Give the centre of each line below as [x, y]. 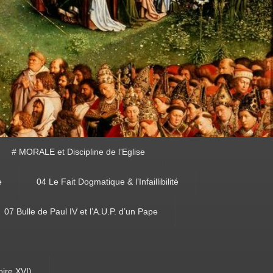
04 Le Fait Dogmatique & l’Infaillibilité [108, 182]
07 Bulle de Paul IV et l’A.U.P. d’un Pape [81, 212]
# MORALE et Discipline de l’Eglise [79, 152]
